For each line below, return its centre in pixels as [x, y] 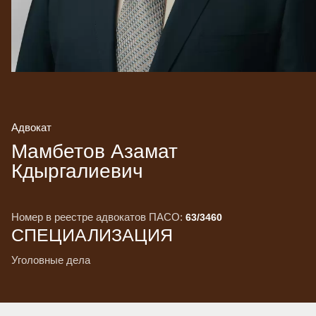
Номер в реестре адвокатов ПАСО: [97, 217]
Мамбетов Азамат [95, 151]
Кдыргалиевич [77, 171]
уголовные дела [54, 260]
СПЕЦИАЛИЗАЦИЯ [92, 235]
